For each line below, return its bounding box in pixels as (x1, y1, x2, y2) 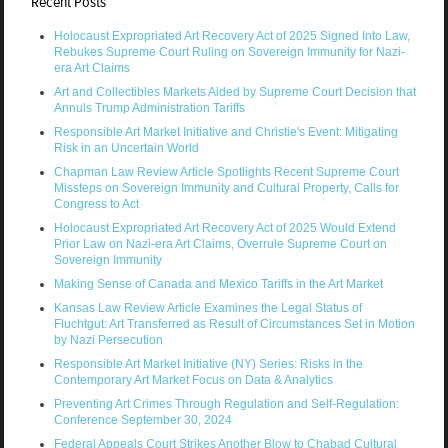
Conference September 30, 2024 (53, 413, 232, 428)
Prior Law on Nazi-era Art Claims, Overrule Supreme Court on (53, 237, 387, 252)
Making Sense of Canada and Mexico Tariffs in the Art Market (53, 277, 383, 292)
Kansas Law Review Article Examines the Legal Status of (53, 301, 362, 316)
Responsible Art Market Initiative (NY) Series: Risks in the (53, 357, 363, 372)
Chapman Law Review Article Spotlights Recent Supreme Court (53, 165, 399, 180)
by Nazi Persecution (53, 333, 163, 348)
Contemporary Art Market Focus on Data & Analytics (53, 373, 333, 388)
